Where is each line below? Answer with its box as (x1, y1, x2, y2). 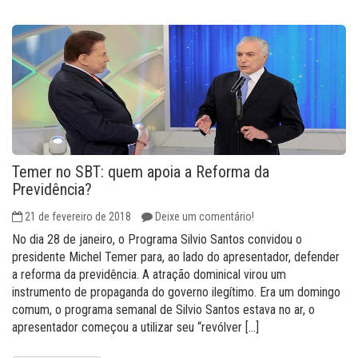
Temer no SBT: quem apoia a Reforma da (12, 162, 269, 181)
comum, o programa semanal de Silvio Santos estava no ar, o (12, 302, 315, 317)
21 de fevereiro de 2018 (25, 210, 131, 223)
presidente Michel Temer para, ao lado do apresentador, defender (12, 249, 340, 265)
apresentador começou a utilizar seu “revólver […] (12, 320, 259, 335)
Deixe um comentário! (155, 210, 254, 223)
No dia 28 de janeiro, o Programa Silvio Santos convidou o (12, 232, 302, 247)
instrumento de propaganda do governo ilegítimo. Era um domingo (12, 284, 340, 300)
